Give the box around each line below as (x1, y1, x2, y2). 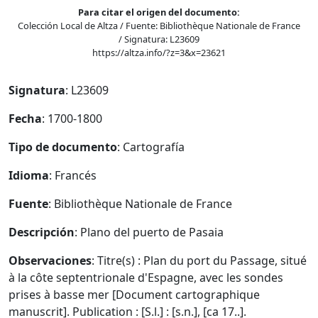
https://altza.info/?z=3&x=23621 (92, 46, 226, 59)
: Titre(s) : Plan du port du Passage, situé (92, 253, 307, 268)
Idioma (9, 168, 49, 183)
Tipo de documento (9, 139, 117, 155)
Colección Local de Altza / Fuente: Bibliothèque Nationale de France (18, 19, 300, 32)
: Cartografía (117, 139, 185, 155)
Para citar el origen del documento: (78, 6, 240, 18)
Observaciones (9, 253, 92, 268)
